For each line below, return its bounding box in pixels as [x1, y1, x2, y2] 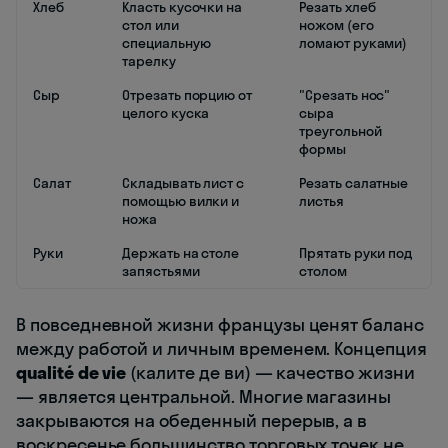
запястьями [122, 262, 200, 281]
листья [299, 192, 344, 211]
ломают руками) [299, 34, 408, 53]
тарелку [122, 52, 176, 71]
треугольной [299, 122, 382, 141]
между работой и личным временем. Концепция [16, 337, 427, 361]
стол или [122, 16, 179, 35]
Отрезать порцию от [122, 86, 253, 105]
